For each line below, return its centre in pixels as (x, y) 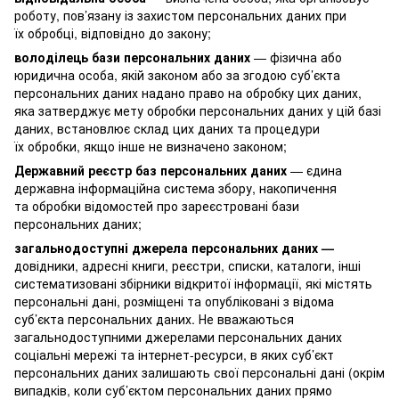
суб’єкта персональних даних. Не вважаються (154, 318)
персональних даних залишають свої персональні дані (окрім (199, 372)
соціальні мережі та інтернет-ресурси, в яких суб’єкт (174, 354)
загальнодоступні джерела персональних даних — (174, 247)
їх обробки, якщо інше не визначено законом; (151, 146)
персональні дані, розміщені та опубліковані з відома (174, 301)
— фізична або (296, 57)
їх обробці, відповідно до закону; (113, 33)
